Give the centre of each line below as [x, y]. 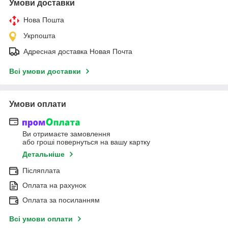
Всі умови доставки [45, 72]
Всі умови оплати [41, 219]
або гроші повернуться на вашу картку [86, 142]
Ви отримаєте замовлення [66, 134]
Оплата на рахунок [54, 185]
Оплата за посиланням [61, 200]
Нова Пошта [44, 20]
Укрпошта [39, 36]
